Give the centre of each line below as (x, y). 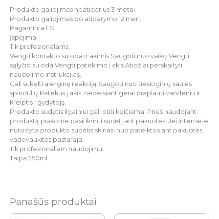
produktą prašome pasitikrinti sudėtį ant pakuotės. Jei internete (109, 121)
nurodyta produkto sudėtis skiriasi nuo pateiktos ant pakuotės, (107, 131)
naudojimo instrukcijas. (45, 75)
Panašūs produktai (53, 202)
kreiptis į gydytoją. (38, 103)
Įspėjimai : (25, 38)
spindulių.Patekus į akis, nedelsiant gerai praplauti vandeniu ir (105, 93)
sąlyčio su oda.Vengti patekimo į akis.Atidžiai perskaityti (96, 66)
